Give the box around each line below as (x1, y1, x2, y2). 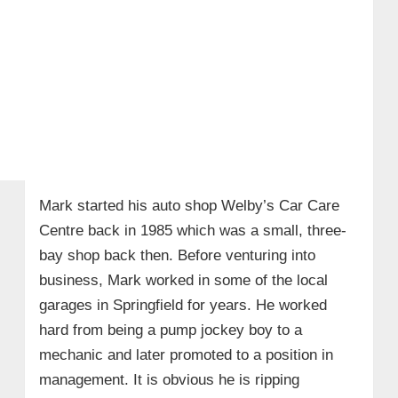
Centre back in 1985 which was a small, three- (38, 222, 346, 240)
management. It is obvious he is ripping (38, 371, 299, 389)
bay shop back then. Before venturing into (38, 247, 315, 265)
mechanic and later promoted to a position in (38, 346, 333, 364)
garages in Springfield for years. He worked (38, 297, 327, 314)
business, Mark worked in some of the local (38, 272, 328, 290)
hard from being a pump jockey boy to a (38, 322, 302, 339)
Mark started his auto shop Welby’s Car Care (38, 197, 339, 215)
